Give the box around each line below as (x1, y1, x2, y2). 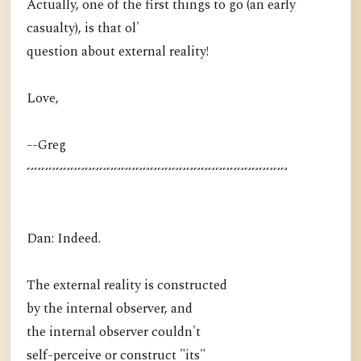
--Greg (27, 135, 66, 156)
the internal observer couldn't (27, 322, 201, 342)
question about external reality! (27, 42, 209, 62)
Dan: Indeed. (27, 229, 101, 249)
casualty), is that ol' (27, 19, 139, 39)
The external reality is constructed (27, 276, 227, 296)
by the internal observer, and (27, 299, 193, 319)
